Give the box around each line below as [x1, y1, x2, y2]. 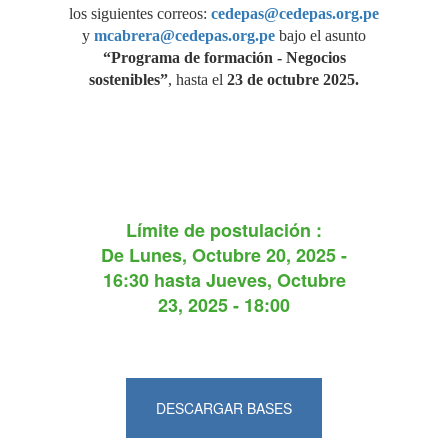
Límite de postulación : [126, 217, 322, 243]
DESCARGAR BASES [156, 398, 292, 418]
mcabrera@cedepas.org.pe [94, 27, 275, 44]
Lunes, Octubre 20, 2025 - [129, 242, 347, 268]
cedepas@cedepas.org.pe [211, 5, 379, 22]
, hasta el [168, 71, 223, 88]
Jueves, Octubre [205, 267, 346, 293]
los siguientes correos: [69, 5, 211, 22]
